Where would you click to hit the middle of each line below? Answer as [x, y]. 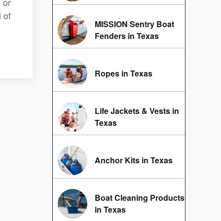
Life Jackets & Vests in [137, 111]
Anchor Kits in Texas [134, 160]
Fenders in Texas [127, 36]
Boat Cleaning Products [140, 198]
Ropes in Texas [124, 74]
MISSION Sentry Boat [134, 24]
